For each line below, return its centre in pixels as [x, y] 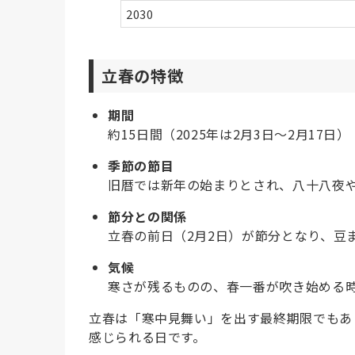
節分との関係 [147, 216]
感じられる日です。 [147, 336]
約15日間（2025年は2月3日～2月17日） [229, 134]
